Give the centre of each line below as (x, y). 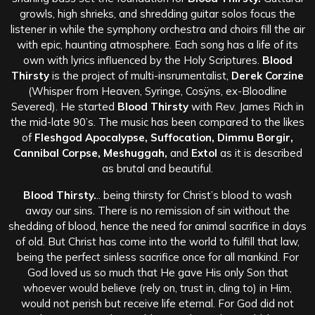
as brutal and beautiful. (157, 168)
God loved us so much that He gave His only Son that (157, 272)
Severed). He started (64, 106)
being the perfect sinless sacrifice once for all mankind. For (157, 257)
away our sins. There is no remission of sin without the (157, 210)
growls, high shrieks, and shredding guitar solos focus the (157, 13)
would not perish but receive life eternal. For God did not (157, 303)
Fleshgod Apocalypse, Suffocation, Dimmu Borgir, (164, 137)
